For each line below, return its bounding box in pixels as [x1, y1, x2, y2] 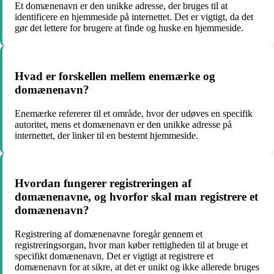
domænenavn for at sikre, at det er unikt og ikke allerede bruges [15, 262, 259, 273]
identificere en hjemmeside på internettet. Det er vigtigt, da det [15, 12, 253, 23]
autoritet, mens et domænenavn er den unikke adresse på [15, 119, 232, 130]
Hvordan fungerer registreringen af [15, 177, 191, 190]
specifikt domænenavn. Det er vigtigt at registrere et [15, 251, 213, 262]
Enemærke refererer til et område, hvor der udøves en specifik [15, 108, 253, 119]
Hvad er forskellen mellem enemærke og [15, 69, 215, 83]
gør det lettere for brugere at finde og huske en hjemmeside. [15, 23, 243, 34]
